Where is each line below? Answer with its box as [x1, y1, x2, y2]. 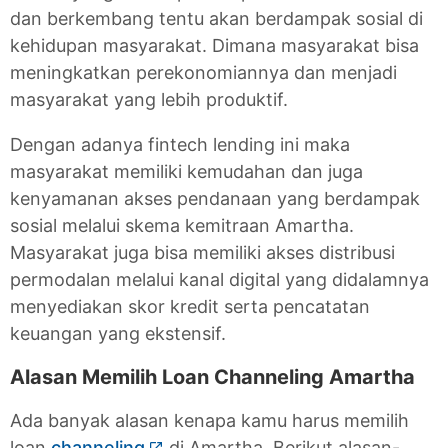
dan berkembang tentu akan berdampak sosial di [10, 8, 423, 29]
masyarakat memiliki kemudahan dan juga [10, 161, 363, 182]
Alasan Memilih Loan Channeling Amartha [10, 365, 415, 389]
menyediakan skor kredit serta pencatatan [10, 296, 370, 317]
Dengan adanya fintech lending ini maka [10, 134, 350, 155]
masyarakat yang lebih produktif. [10, 89, 293, 110]
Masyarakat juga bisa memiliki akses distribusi [10, 242, 395, 263]
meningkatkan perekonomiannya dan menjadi [10, 62, 397, 83]
